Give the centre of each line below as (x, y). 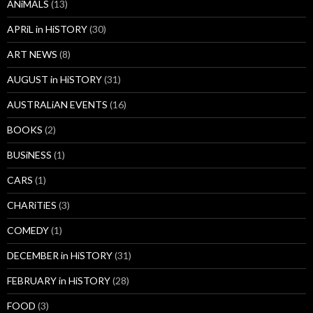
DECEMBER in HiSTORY (60, 256)
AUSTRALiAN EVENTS (57, 105)
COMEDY (28, 231)
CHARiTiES (32, 205)
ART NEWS (32, 54)
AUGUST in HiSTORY (54, 80)
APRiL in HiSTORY (47, 29)
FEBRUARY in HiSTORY (59, 281)
